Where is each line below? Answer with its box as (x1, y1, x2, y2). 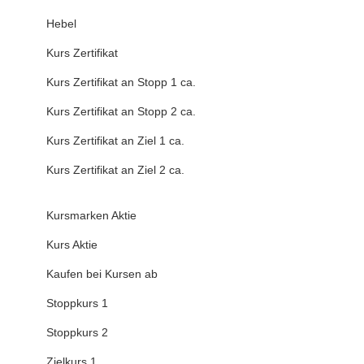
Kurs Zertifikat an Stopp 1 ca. (46, 76, 196, 89)
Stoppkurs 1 (46, 297, 108, 310)
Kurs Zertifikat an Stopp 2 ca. (46, 105, 196, 119)
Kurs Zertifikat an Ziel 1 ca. (46, 134, 184, 148)
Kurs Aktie (46, 238, 97, 252)
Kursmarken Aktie (46, 209, 136, 223)
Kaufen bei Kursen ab (46, 267, 158, 281)
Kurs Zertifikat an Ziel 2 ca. (46, 163, 184, 177)
